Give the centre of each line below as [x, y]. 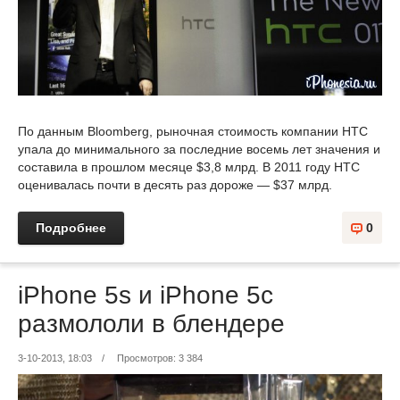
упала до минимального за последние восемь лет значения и [199, 149]
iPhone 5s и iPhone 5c [146, 295]
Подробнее [71, 227]
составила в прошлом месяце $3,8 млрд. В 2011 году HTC [189, 167]
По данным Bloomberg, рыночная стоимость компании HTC [193, 131]
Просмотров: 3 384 [160, 358]
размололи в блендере [151, 323]
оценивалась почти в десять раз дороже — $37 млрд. [175, 184]
